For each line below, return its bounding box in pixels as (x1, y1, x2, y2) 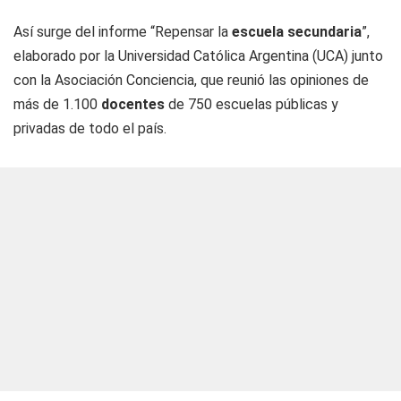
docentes (101, 96, 165, 113)
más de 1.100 (13, 96, 101, 113)
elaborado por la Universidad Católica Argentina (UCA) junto (13, 47, 383, 64)
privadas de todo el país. (13, 120, 166, 137)
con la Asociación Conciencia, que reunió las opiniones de (13, 72, 369, 89)
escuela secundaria (232, 23, 362, 40)
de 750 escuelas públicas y (165, 96, 338, 113)
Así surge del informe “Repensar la (13, 23, 232, 40)
